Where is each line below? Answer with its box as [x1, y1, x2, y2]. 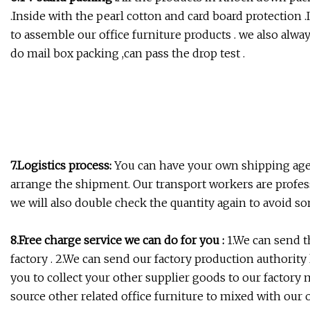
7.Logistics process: [10, 158, 114, 173]
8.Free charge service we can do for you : [10, 233, 224, 248]
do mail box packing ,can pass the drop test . [10, 46, 245, 61]
